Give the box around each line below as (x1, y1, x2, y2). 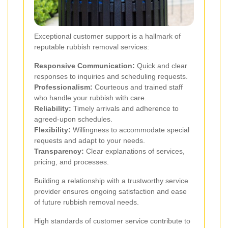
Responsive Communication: (34, 61, 135, 70)
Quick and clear (135, 61, 187, 70)
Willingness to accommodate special (71, 125, 189, 134)
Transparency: (34, 147, 84, 155)
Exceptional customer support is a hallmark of (34, 32, 181, 40)
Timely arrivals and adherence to (71, 104, 179, 112)
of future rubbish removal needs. (34, 197, 139, 206)
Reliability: (34, 104, 71, 112)
